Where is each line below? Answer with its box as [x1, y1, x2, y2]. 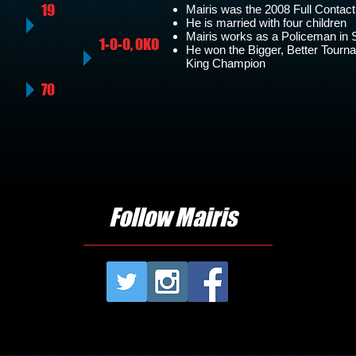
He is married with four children [186, 16, 346, 29]
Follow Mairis [109, 203, 237, 231]
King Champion [186, 56, 265, 70]
